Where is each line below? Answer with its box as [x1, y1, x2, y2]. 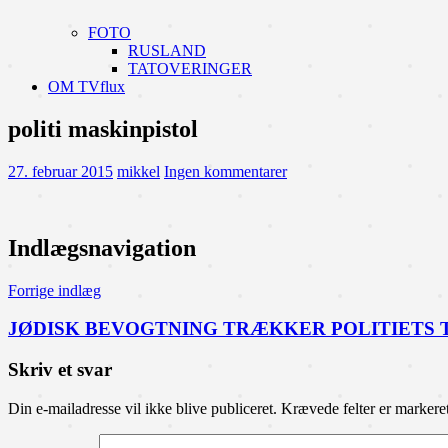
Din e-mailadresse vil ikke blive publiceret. [8, 399, 277, 417]
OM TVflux [48, 78, 125, 95]
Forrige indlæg [8, 281, 101, 299]
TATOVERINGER [128, 60, 252, 77]
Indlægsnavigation [8, 234, 196, 261]
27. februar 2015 [8, 162, 113, 180]
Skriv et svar [8, 359, 112, 381]
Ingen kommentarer [164, 162, 287, 180]
